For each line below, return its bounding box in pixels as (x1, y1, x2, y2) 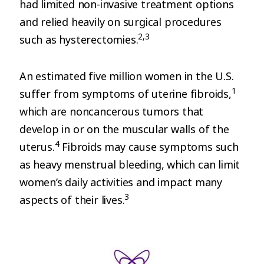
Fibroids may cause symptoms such (59, 140, 239, 154)
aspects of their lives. (19, 193, 125, 207)
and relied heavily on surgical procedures (19, 15, 222, 29)
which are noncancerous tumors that (19, 104, 204, 118)
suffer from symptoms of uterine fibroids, (19, 87, 232, 101)
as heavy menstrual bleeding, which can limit (19, 157, 240, 171)
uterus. (19, 140, 55, 154)
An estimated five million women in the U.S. (19, 69, 234, 83)
